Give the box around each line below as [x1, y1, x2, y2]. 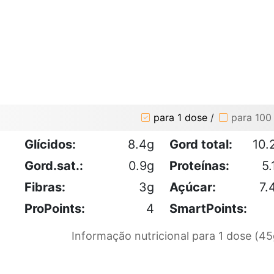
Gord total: [169, 136, 232, 152]
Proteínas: [169, 158, 229, 173]
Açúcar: [169, 179, 216, 194]
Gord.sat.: [24, 158, 83, 173]
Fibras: [24, 179, 65, 194]
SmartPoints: [169, 201, 247, 216]
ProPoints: [24, 201, 85, 216]
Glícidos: [24, 136, 76, 152]
